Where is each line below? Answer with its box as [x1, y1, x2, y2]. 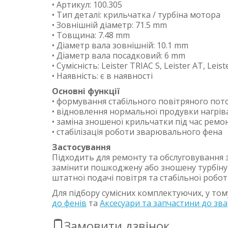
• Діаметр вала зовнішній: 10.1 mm [52, 40, 188, 51]
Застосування [52, 141, 111, 153]
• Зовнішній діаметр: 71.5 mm [52, 19, 167, 31]
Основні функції [52, 85, 120, 97]
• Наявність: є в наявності [52, 70, 153, 82]
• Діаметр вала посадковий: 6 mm [52, 50, 185, 62]
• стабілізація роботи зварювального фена [52, 126, 222, 138]
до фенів [52, 197, 87, 209]
